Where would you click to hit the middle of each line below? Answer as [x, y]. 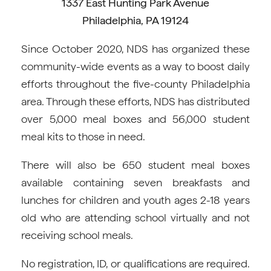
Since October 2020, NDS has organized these [135, 49]
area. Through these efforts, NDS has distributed [135, 101]
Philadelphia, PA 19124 [135, 20]
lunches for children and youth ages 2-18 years [135, 200]
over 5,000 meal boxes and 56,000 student [135, 119]
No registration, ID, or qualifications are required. [135, 263]
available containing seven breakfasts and [135, 182]
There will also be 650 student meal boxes [135, 165]
